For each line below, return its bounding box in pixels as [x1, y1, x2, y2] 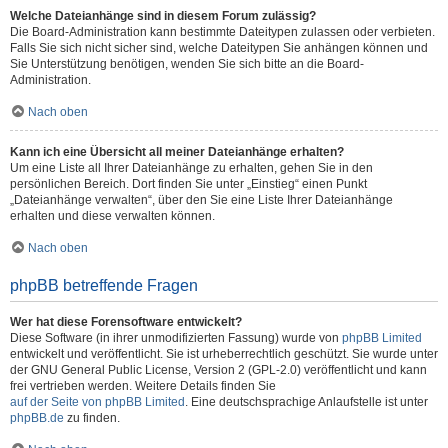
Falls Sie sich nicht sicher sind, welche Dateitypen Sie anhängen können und [10, 41, 428, 55]
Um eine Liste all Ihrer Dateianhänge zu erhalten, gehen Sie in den [10, 161, 373, 175]
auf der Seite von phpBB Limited [10, 395, 185, 409]
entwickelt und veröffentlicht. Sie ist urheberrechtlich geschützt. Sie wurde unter [10, 347, 438, 361]
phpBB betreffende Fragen [10, 277, 198, 294]
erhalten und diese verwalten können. [10, 209, 215, 223]
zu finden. [64, 411, 120, 425]
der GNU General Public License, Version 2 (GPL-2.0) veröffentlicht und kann [10, 363, 427, 377]
